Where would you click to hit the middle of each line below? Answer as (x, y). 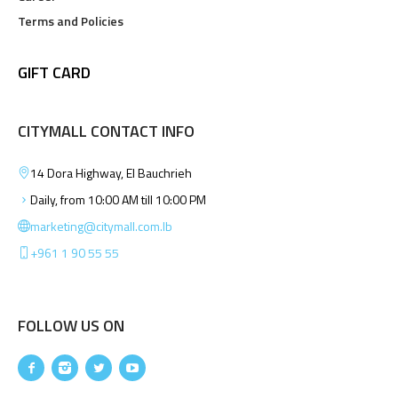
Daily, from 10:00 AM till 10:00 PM (119, 199)
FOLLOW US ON (72, 325)
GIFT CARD (55, 72)
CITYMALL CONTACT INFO (107, 131)
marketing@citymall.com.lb (102, 226)
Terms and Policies (71, 20)
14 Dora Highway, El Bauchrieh (111, 172)
